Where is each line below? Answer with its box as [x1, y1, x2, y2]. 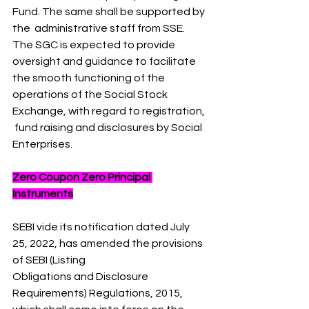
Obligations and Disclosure [12, 271, 150, 282]
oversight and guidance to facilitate [12, 56, 200, 67]
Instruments [12, 188, 73, 199]
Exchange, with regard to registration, [12, 106, 207, 117]
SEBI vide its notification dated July [12, 221, 192, 232]
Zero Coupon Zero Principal [12, 172, 152, 183]
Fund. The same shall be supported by [12, 6, 207, 17]
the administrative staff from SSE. [12, 23, 187, 34]
